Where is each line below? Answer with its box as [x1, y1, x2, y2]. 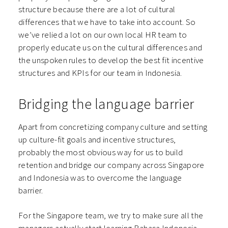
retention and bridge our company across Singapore [18, 159, 205, 170]
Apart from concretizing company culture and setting [18, 121, 208, 132]
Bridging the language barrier [18, 94, 194, 113]
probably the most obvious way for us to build [18, 146, 183, 158]
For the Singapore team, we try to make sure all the [18, 209, 204, 221]
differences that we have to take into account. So [18, 16, 196, 27]
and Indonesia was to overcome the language [18, 172, 182, 183]
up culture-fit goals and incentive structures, [18, 133, 176, 145]
